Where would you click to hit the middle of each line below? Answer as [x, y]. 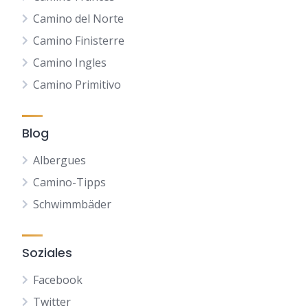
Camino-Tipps [69, 182]
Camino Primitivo [77, 85]
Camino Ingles [70, 63]
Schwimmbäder [72, 204]
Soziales [47, 253]
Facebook [58, 280]
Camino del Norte [78, 19]
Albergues [59, 160]
